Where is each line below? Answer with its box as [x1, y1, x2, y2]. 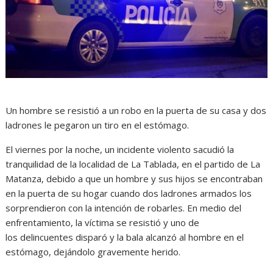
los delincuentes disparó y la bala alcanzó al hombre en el [5, 230, 244, 243]
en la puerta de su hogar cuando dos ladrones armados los [5, 186, 252, 199]
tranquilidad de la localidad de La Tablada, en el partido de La [5, 157, 261, 170]
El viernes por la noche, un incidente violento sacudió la [5, 143, 235, 155]
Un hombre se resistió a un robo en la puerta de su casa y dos [5, 104, 267, 116]
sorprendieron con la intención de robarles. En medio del [5, 201, 242, 214]
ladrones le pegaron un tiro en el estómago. [5, 118, 190, 131]
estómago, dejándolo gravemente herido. [5, 245, 181, 258]
